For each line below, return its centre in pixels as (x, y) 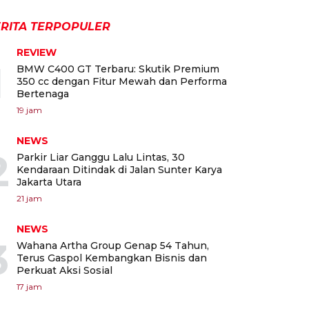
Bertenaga (43, 94)
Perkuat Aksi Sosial (64, 271)
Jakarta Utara (49, 182)
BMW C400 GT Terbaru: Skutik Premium (118, 69)
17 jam (29, 287)
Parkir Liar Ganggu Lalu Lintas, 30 (101, 158)
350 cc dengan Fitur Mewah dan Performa (122, 82)
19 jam (29, 110)
